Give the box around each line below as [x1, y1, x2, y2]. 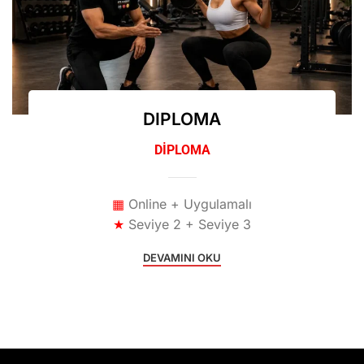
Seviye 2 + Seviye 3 [128, 216, 251, 233]
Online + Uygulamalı [128, 196, 252, 213]
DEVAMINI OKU [143, 251, 221, 265]
